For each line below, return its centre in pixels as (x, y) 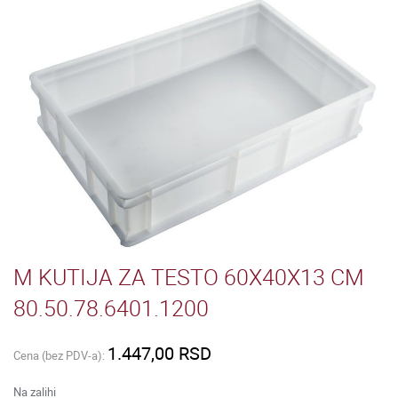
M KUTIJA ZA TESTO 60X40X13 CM (189, 277)
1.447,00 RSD (159, 354)
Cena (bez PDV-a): (60, 356)
